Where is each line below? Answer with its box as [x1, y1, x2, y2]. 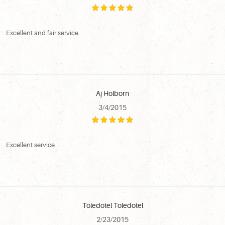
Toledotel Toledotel [82, 201, 143, 209]
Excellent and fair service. [6, 29, 80, 37]
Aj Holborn [96, 89, 129, 97]
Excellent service [6, 141, 55, 149]
